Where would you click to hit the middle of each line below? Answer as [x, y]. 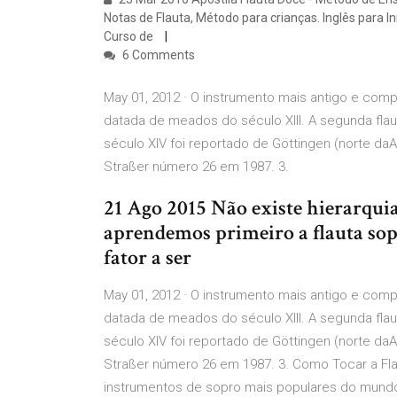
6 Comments [157, 55]
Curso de [130, 36]
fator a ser [150, 257]
